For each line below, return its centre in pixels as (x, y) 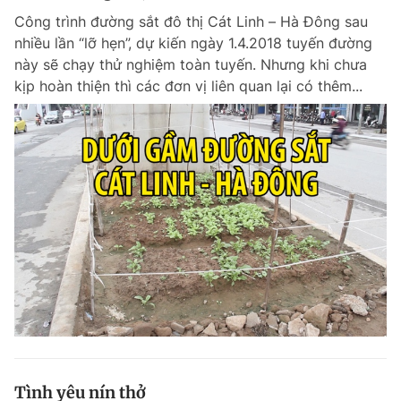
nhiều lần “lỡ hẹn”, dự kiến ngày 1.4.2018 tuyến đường (193, 43)
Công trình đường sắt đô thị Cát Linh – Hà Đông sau (191, 21)
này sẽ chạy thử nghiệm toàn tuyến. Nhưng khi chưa (191, 64)
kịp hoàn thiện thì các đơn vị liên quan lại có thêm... (188, 86)
